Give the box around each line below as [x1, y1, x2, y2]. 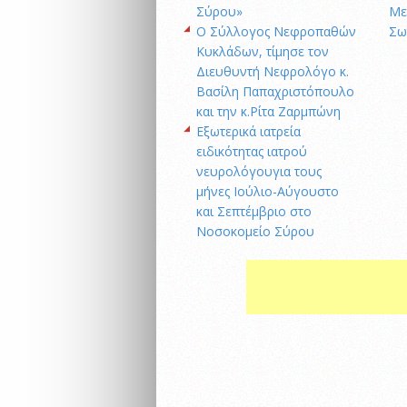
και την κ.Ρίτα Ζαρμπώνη [196, 102, 341, 120]
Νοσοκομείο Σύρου [196, 222, 314, 240]
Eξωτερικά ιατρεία [196, 122, 301, 140]
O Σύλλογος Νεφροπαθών [196, 22, 356, 40]
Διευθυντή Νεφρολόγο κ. [196, 62, 349, 80]
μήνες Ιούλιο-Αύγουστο [196, 182, 339, 200]
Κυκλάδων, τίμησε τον [196, 42, 329, 60]
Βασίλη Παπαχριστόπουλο [196, 82, 354, 100]
